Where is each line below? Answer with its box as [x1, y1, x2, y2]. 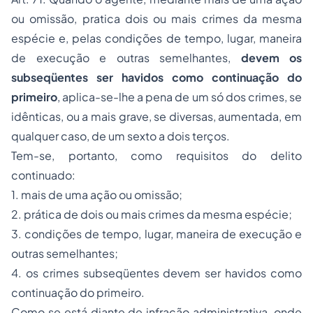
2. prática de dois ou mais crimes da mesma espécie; [11, 207, 292, 221]
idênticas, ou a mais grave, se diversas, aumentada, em [11, 109, 302, 124]
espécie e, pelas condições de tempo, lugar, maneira [11, 31, 302, 45]
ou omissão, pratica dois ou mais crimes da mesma [11, 11, 302, 26]
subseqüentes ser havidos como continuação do [11, 70, 302, 85]
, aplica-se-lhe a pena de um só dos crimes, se [57, 89, 302, 104]
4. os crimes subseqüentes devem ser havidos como [11, 265, 302, 280]
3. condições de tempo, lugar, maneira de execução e [11, 226, 302, 241]
